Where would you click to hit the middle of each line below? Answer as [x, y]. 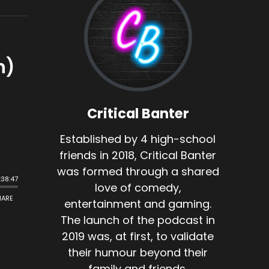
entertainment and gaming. [138, 204]
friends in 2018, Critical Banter [138, 156]
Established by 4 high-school [138, 139]
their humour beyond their [138, 253]
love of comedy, [138, 188]
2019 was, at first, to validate [138, 237]
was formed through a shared [138, 172]
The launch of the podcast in [138, 220]
